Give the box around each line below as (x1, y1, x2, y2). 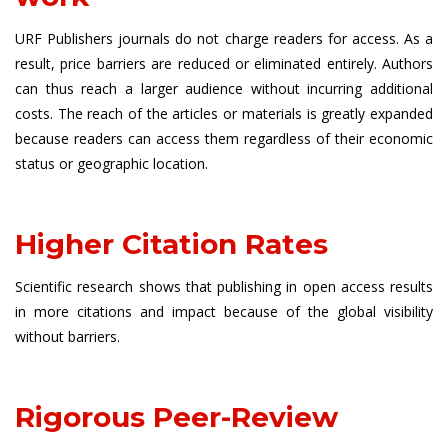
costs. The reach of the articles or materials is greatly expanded (15, 104, 433, 123)
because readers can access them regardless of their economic (15, 129, 433, 148)
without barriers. (15, 327, 120, 346)
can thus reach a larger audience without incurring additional (15, 79, 433, 98)
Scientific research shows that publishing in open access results (15, 277, 433, 296)
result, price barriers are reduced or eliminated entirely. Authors (15, 54, 433, 73)
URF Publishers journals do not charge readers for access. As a (15, 29, 433, 48)
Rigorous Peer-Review (15, 400, 338, 434)
